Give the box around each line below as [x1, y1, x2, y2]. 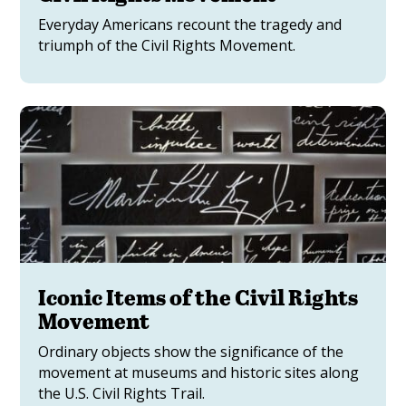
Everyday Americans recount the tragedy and [38, 14, 343, 34]
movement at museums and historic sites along [38, 362, 360, 382]
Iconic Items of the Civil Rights [38, 281, 359, 312]
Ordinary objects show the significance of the [38, 341, 344, 362]
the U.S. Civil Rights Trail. [38, 382, 206, 403]
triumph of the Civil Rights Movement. [38, 34, 296, 55]
